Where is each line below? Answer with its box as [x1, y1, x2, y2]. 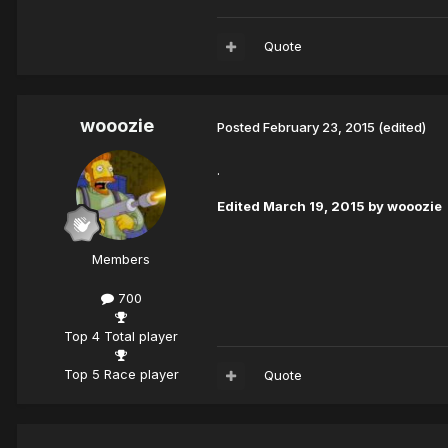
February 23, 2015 [263, 118, 375, 135]
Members [92, 251, 150, 268]
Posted [217, 118, 263, 135]
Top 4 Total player [64, 328, 178, 345]
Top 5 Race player [63, 366, 179, 383]
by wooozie [365, 198, 442, 215]
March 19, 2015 [263, 198, 365, 215]
